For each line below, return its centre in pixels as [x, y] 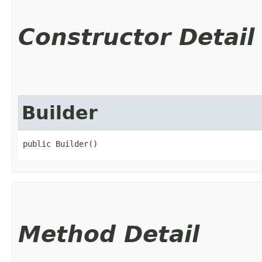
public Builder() [60, 144]
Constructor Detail [136, 37]
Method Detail [109, 234]
